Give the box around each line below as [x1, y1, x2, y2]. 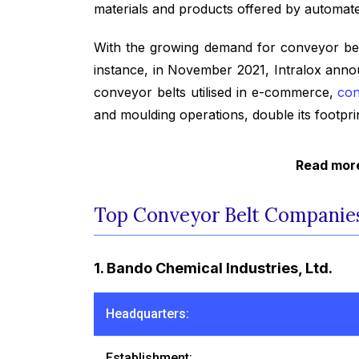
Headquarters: [106, 306, 189, 322]
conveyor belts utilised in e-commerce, [94, 83, 338, 100]
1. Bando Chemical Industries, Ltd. [94, 260, 333, 277]
